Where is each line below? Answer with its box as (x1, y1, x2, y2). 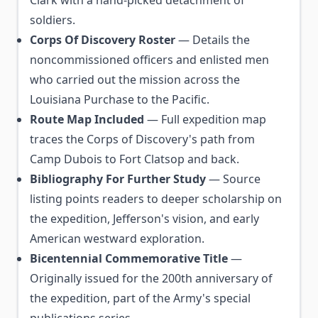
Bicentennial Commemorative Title (30, 251, 228, 266)
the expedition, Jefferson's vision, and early (30, 211, 259, 226)
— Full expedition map (144, 111, 266, 127)
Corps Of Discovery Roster (30, 32, 175, 48)
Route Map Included (30, 111, 144, 127)
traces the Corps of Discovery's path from (30, 131, 255, 147)
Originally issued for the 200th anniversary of (30, 270, 273, 286)
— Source (206, 171, 261, 187)
